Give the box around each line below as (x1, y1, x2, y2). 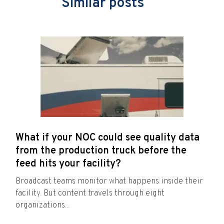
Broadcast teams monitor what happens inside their (15, 176, 203, 187)
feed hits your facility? (15, 157, 121, 171)
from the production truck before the (15, 144, 186, 158)
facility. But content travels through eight (15, 188, 164, 199)
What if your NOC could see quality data (15, 131, 199, 145)
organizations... (15, 200, 69, 211)
